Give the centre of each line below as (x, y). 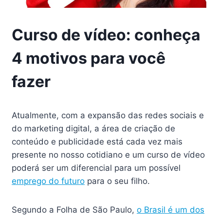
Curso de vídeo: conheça (106, 35)
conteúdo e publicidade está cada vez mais (97, 142)
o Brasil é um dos (171, 210)
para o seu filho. (117, 181)
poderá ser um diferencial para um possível (96, 168)
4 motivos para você (89, 58)
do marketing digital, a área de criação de (93, 128)
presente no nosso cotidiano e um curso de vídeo (108, 155)
